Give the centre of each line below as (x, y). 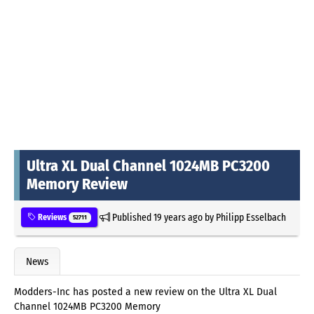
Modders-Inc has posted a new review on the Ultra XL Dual (145, 292)
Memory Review (77, 184)
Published (131, 217)
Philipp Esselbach (251, 217)
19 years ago (178, 217)
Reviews (52, 217)
